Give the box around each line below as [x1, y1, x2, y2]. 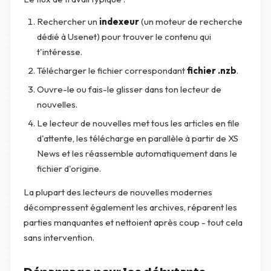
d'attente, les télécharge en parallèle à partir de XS [37, 132, 238, 144]
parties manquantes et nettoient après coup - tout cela [24, 217, 243, 228]
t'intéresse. [37, 46, 82, 57]
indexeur [99, 16, 139, 27]
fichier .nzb [187, 65, 237, 76]
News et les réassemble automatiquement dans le [37, 148, 237, 159]
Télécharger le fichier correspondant [37, 65, 187, 76]
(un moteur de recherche [139, 16, 243, 27]
